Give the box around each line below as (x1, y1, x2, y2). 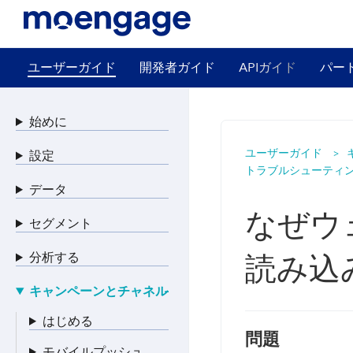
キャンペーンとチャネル (28, 283, 168, 299)
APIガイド (239, 59, 296, 75)
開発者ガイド (139, 59, 215, 75)
